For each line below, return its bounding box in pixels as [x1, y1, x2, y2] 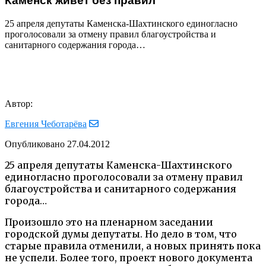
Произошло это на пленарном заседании [5, 216, 213, 228]
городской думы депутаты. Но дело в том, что [5, 227, 237, 240]
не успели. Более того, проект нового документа [5, 251, 252, 264]
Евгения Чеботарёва [5, 118, 87, 129]
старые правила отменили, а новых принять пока [5, 239, 261, 252]
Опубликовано [5, 138, 65, 149]
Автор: [5, 98, 33, 109]
